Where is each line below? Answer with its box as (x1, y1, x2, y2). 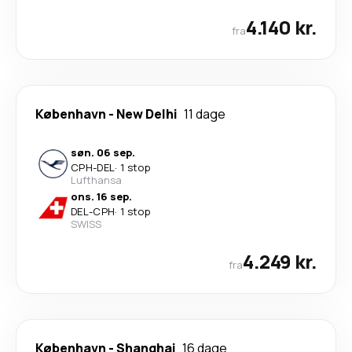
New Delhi (116, 104, 178, 123)
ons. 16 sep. (71, 189, 132, 203)
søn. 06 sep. (71, 145, 135, 159)
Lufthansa (71, 172, 122, 187)
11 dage (184, 104, 225, 123)
